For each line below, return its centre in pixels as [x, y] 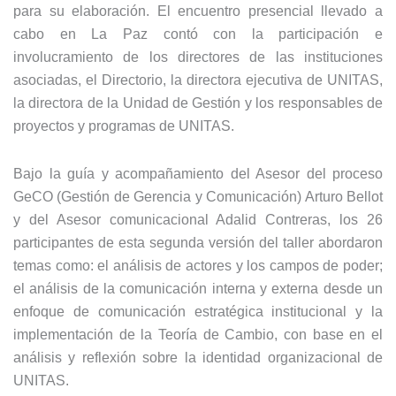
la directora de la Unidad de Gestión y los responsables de [198, 103]
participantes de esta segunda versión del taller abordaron [198, 242]
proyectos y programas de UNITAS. [124, 126]
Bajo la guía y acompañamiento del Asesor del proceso [198, 173]
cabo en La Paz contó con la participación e [198, 34]
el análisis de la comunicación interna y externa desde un [198, 288]
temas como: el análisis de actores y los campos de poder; [198, 265]
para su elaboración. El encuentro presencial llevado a [198, 11]
